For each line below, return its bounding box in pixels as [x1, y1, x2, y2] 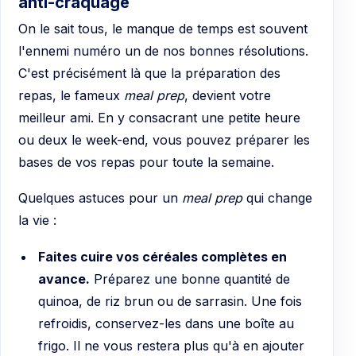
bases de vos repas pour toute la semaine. [18, 153, 274, 170]
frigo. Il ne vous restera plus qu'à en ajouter [37, 338, 304, 354]
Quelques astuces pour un [18, 190, 182, 207]
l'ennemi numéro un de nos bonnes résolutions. [18, 42, 308, 59]
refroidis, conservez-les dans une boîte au [37, 315, 294, 332]
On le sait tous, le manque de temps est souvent [18, 20, 308, 37]
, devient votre [184, 87, 271, 103]
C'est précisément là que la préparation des [18, 64, 281, 81]
